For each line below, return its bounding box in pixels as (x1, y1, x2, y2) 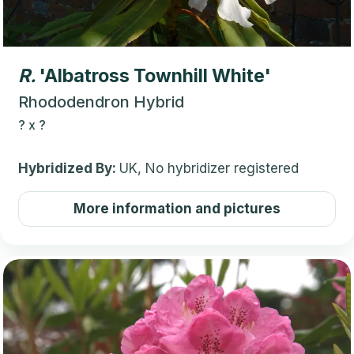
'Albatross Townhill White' (40, 64, 271, 87)
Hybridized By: (18, 160, 119, 176)
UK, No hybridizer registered (119, 160, 299, 176)
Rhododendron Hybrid (18, 92, 184, 111)
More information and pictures (73, 200, 281, 217)
